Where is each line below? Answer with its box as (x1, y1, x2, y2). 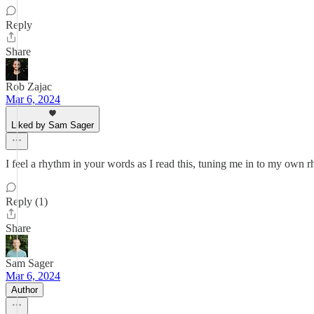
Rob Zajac (6, 81, 52, 93)
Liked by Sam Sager (11, 120, 94, 130)
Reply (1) (6, 196, 48, 207)
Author (11, 285, 38, 295)
